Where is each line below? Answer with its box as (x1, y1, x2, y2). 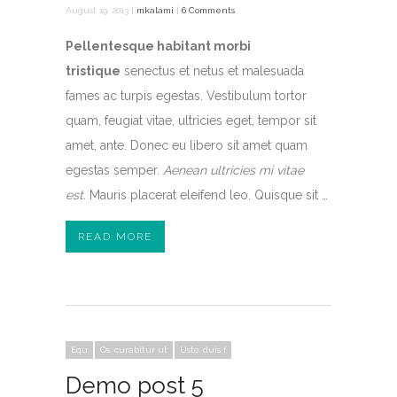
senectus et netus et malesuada (121, 64, 304, 78)
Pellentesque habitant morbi (66, 39, 251, 53)
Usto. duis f (180, 345, 226, 354)
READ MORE (78, 230, 152, 243)
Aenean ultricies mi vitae (163, 163, 304, 177)
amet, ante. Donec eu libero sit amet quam (66, 138, 307, 152)
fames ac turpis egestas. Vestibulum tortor (66, 89, 307, 103)
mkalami (136, 5, 174, 15)
